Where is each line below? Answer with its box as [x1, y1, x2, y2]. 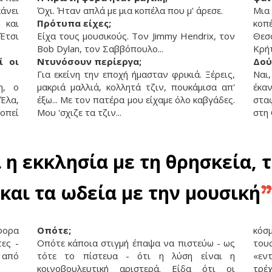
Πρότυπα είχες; [36, 16, 111, 29]
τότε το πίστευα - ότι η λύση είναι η [36, 249, 236, 262]
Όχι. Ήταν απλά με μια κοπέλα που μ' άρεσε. [36, 4, 223, 16]
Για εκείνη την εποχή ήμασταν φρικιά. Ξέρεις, [36, 67, 236, 80]
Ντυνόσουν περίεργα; [36, 55, 141, 67]
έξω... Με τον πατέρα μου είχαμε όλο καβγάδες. [36, 93, 236, 106]
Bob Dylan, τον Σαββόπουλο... [36, 42, 166, 55]
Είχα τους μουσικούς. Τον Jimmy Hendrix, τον [36, 29, 236, 42]
